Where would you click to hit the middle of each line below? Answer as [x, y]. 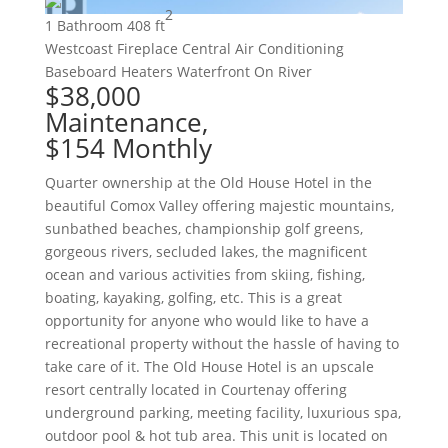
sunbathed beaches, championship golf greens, [203, 229]
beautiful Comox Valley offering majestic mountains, [219, 206]
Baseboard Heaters [108, 72]
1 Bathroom [83, 26]
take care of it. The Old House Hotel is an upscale [209, 367]
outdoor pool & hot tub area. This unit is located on [216, 436]
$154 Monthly [128, 148]
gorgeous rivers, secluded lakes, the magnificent [205, 252]
